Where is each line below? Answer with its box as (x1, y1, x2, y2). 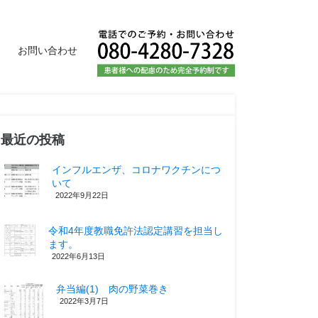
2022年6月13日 (52, 252, 106, 261)
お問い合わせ (18, 45, 77, 56)
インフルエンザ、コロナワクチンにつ (51, 164, 221, 176)
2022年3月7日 (60, 296, 109, 305)
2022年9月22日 (55, 191, 109, 200)
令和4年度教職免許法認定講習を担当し (48, 225, 224, 237)
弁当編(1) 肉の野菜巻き (56, 283, 168, 295)
